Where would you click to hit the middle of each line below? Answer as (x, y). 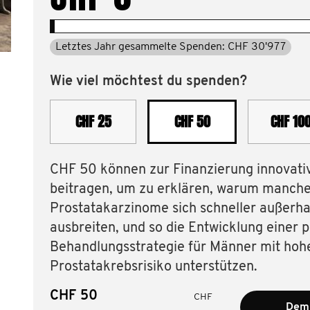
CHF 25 (93, 122)
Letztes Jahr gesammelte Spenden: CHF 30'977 (171, 47)
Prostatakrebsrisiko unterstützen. (154, 267)
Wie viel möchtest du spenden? (148, 82)
